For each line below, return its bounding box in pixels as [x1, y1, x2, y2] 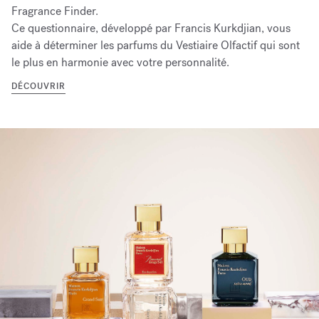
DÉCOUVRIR [11, 80, 66, 93]
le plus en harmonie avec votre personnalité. [11, 55, 229, 70]
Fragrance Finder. [11, 4, 98, 19]
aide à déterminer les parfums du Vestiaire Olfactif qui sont [11, 38, 300, 53]
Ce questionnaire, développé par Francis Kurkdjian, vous [11, 21, 291, 36]
